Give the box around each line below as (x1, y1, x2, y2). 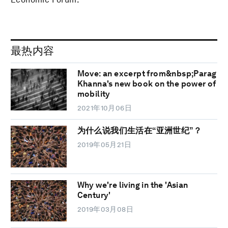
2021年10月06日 (77, 104, 132, 112)
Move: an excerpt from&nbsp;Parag (77, 69, 217, 79)
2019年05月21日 (77, 140, 132, 149)
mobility (77, 89, 110, 99)
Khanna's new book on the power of (77, 79, 216, 89)
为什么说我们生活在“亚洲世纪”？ (77, 126, 202, 136)
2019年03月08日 (77, 205, 134, 213)
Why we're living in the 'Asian (77, 180, 188, 190)
